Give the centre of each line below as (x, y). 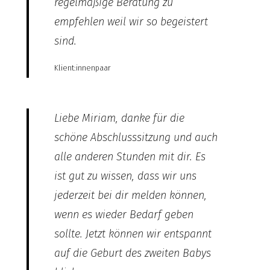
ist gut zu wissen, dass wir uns (125, 176)
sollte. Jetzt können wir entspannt (133, 234)
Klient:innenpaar (82, 67)
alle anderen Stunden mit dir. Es (130, 156)
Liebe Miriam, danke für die (119, 118)
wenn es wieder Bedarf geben (124, 214)
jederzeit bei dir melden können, (130, 195)
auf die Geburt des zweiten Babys (132, 253)
